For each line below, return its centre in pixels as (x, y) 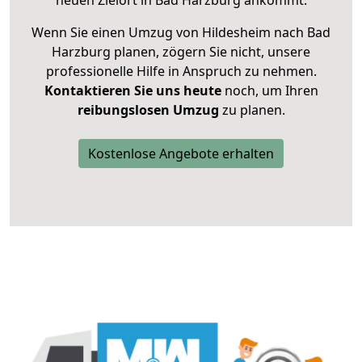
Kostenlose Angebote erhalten (181, 154)
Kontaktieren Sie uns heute (133, 91)
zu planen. (252, 110)
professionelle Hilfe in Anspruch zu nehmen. (181, 72)
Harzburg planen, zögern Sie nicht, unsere (181, 52)
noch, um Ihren (269, 91)
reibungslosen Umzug (148, 110)
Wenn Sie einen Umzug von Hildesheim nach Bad (181, 33)
